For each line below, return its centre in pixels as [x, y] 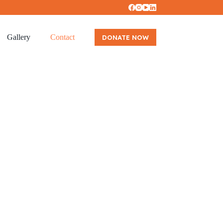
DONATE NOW [125, 37]
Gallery [18, 37]
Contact [62, 37]
